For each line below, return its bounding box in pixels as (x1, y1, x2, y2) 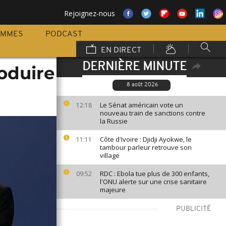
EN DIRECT (99, 46, 141, 54)
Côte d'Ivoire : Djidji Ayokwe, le (100, 135, 192, 144)
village (100, 151, 120, 160)
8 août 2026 (126, 82, 158, 88)
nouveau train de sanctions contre (100, 108, 205, 118)
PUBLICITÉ (176, 205, 211, 213)
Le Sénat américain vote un (100, 100, 183, 109)
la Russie (100, 117, 128, 126)
